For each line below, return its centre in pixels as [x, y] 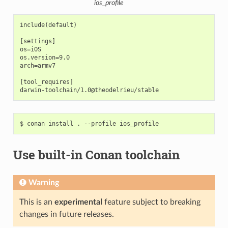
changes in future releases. [66, 214]
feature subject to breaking [151, 202]
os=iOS [30, 49]
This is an [37, 202]
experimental [78, 202]
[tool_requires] [46, 82]
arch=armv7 [37, 66]
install [61, 124]
